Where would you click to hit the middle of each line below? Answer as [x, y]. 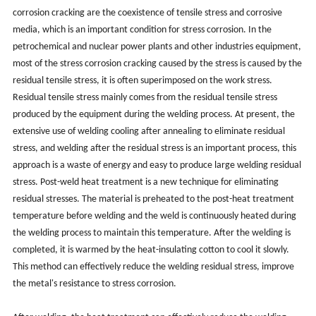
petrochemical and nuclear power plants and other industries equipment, [157, 47]
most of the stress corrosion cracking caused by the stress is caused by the [157, 63]
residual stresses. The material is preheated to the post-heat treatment [153, 199]
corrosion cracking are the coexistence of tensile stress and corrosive [147, 13]
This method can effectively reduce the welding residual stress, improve [153, 267]
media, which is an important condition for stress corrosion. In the [142, 30]
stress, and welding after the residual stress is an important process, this [154, 148]
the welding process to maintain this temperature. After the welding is [151, 233]
